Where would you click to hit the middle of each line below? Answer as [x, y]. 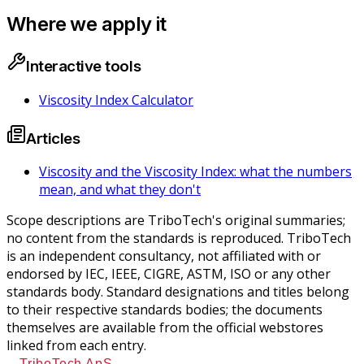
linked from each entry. [76, 346]
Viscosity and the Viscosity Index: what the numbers [195, 172]
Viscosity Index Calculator [116, 100]
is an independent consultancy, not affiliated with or [164, 256]
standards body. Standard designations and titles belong [178, 292]
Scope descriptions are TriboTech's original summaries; [176, 221]
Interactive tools [84, 67]
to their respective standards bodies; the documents [165, 310]
